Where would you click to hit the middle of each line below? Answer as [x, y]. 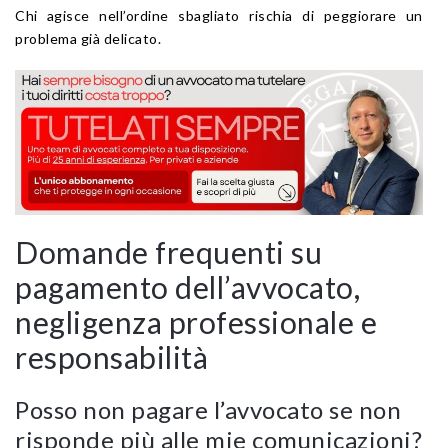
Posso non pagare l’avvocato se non [208, 409]
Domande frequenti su [168, 251]
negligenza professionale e [196, 321]
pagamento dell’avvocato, [187, 286]
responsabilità [111, 356]
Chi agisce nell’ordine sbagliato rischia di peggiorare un [219, 15]
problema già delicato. [88, 38]
